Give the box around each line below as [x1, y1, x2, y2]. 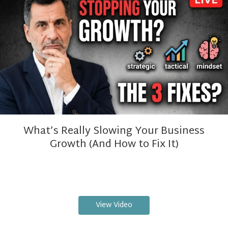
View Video [96, 199, 132, 212]
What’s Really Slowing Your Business [23, 122, 205, 141]
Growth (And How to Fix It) [49, 135, 179, 154]
